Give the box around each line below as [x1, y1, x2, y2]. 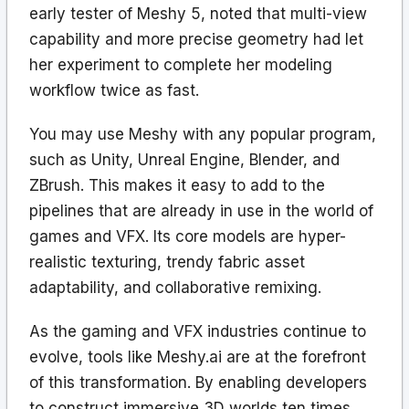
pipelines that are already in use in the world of [29, 201, 373, 220]
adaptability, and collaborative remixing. [29, 278, 321, 297]
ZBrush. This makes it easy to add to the [29, 175, 325, 194]
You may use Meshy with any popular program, [29, 124, 376, 143]
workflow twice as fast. [29, 80, 199, 100]
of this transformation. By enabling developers [29, 372, 367, 392]
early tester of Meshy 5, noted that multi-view [29, 4, 367, 23]
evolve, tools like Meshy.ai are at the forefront [29, 347, 366, 366]
